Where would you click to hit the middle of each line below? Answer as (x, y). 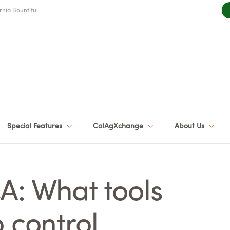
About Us (190, 126)
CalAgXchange (119, 126)
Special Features (35, 126)
